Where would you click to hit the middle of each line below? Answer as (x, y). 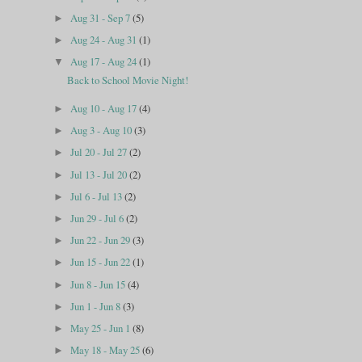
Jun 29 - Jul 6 (99, 218)
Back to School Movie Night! (128, 80)
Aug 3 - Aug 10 (103, 130)
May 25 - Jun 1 (102, 328)
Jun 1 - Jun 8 (97, 306)
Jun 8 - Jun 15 (99, 284)
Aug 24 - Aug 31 (105, 40)
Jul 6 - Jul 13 (98, 196)
